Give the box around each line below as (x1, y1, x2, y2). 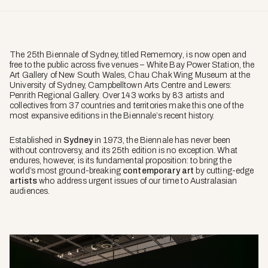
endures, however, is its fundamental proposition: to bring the (10, 156, 232, 165)
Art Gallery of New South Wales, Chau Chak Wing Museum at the (10, 71, 251, 80)
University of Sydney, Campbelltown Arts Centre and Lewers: (10, 81, 232, 90)
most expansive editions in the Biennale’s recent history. (10, 111, 214, 120)
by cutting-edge (194, 166, 254, 175)
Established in (10, 136, 64, 145)
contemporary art (123, 166, 194, 175)
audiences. (10, 187, 50, 196)
